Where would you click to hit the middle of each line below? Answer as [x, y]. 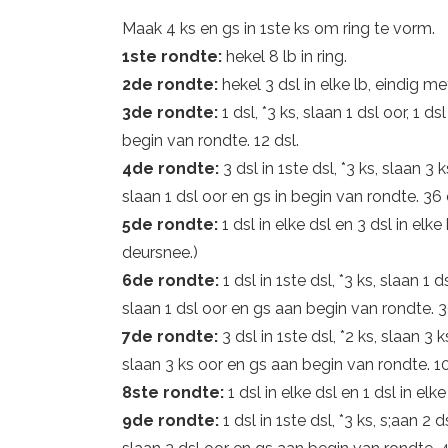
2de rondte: [172, 84]
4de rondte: [172, 168]
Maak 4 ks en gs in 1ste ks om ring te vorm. [278, 28]
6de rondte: [172, 280]
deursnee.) [160, 252]
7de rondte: [172, 336]
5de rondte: [172, 224]
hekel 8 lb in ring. [286, 56]
